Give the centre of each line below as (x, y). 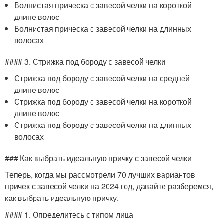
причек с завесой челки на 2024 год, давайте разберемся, (109, 186)
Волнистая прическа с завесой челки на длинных (103, 28)
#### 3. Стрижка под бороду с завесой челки (85, 62)
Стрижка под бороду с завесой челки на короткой (103, 101)
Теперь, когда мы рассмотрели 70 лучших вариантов (100, 174)
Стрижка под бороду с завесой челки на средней (102, 78)
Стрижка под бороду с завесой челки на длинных (103, 125)
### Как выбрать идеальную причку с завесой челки (98, 158)
